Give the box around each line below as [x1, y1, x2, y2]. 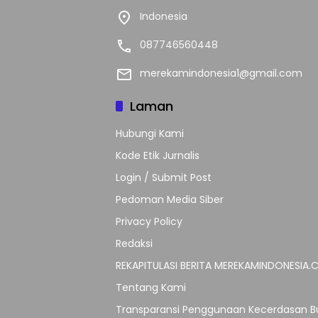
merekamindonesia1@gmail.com [140, 65, 302, 80]
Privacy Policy [116, 214, 182, 229]
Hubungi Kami [116, 126, 184, 141]
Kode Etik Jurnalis [116, 148, 199, 163]
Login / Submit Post [116, 170, 212, 185]
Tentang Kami [116, 280, 186, 295]
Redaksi [116, 236, 153, 251]
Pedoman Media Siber [116, 192, 224, 207]
